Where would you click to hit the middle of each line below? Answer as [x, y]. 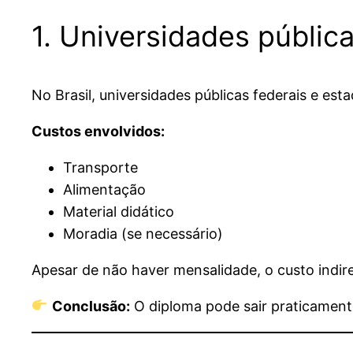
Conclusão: [91, 306]
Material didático [119, 211]
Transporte [100, 167]
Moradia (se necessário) [143, 233]
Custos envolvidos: [98, 131]
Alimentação [104, 189]
